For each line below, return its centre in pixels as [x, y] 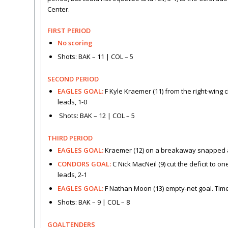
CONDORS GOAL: [85, 164]
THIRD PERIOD [71, 138]
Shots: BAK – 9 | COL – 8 [94, 202]
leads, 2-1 [72, 175]
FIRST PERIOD [69, 31]
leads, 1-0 [72, 102]
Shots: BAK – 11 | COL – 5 [95, 57]
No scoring [75, 43]
